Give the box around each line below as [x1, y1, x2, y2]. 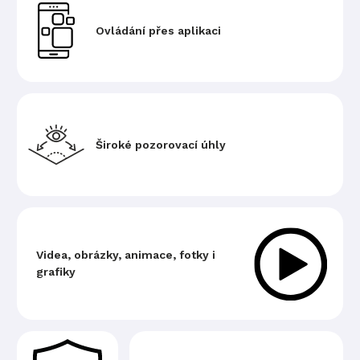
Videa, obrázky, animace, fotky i [36, 248, 215, 262]
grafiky [36, 265, 76, 279]
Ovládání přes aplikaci [96, 23, 221, 37]
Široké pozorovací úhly [96, 137, 226, 151]
